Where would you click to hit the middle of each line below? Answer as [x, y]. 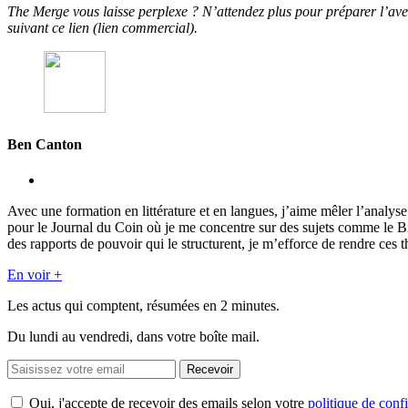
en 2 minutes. [241, 305]
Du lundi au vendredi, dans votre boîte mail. [133, 336]
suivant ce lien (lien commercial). [102, 28]
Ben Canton [45, 144]
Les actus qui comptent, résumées [105, 305]
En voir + [35, 274]
